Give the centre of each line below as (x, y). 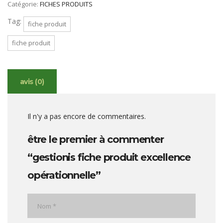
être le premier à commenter (96, 139)
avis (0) (32, 82)
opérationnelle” (64, 175)
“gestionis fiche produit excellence (109, 157)
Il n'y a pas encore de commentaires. (87, 116)
